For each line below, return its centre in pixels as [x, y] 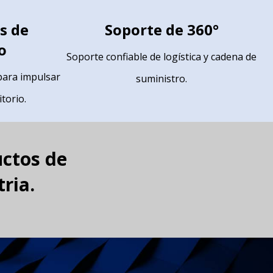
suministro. [161, 79]
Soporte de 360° [161, 30]
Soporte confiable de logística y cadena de [161, 57]
